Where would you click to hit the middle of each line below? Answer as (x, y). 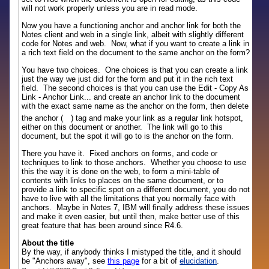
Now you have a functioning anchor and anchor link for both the (131, 26)
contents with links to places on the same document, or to (123, 180)
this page (124, 261)
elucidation (198, 261)
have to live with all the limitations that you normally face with (129, 198)
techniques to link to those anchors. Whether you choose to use (134, 162)
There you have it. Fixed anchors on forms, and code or (120, 153)
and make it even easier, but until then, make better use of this (131, 216)
